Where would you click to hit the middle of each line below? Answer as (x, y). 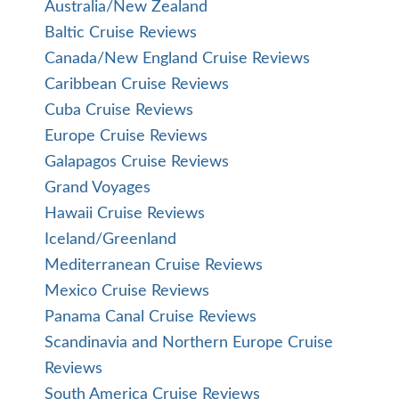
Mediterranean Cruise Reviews (154, 265)
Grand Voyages (98, 188)
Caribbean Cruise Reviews (137, 85)
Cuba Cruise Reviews (119, 110)
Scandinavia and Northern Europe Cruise (189, 343)
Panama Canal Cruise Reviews (151, 317)
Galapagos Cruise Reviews (137, 162)
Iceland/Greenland (110, 240)
